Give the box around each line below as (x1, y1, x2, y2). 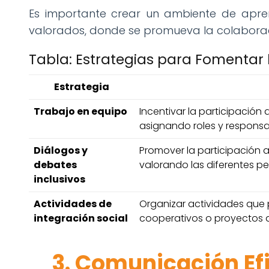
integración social (34, 211, 128, 226)
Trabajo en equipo (34, 104, 127, 119)
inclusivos (34, 172, 85, 187)
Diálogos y (34, 144, 88, 158)
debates (34, 158, 77, 172)
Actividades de (34, 197, 112, 211)
